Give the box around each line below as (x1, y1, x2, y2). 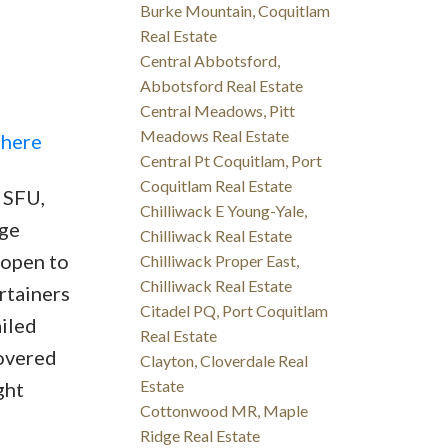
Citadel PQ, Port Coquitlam (140, 301, 329, 321)
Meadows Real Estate (140, 126, 290, 146)
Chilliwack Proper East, (140, 251, 300, 271)
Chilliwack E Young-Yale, (140, 201, 308, 221)
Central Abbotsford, (140, 51, 281, 71)
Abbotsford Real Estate (140, 76, 304, 96)
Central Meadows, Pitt (140, 101, 296, 121)
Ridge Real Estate (140, 426, 261, 446)
